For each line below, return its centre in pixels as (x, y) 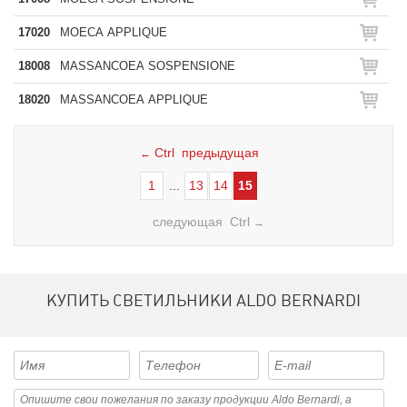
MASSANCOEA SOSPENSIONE (148, 66)
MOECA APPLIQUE (114, 32)
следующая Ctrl (203, 222)
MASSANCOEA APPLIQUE (134, 99)
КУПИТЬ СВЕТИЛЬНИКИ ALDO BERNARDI (203, 300)
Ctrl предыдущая (204, 153)
